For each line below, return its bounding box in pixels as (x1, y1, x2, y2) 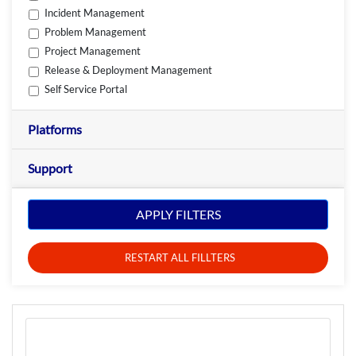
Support (28, 160, 72, 176)
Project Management (44, 44, 141, 58)
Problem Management (44, 25, 147, 39)
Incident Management (44, 6, 145, 20)
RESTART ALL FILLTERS (125, 251, 235, 265)
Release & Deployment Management (44, 64, 213, 77)
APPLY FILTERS (135, 207, 221, 222)
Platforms (28, 121, 82, 137)
